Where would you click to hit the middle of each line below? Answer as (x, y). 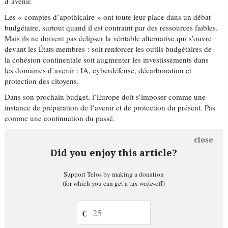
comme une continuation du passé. (60, 118)
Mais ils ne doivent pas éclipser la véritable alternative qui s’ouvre (108, 38)
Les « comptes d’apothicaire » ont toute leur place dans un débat (108, 17)
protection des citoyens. (42, 81)
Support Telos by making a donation (114, 174)
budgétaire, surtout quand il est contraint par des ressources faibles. (111, 27)
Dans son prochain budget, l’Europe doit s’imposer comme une (105, 97)
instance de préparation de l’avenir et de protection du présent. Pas (110, 107)
